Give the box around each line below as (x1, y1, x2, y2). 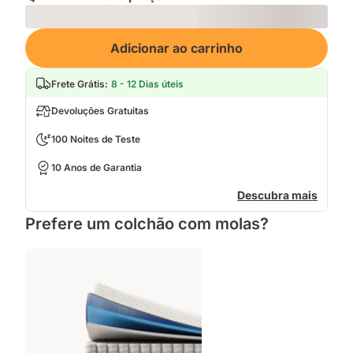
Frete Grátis (51, 78, 105, 91)
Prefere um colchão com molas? (25, 214, 269, 234)
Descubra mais (237, 188, 318, 203)
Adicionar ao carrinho (110, 40, 243, 57)
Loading (25, 29, 67, 43)
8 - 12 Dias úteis (111, 78, 184, 91)
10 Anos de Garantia (51, 162, 142, 174)
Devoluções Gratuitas (51, 105, 149, 117)
